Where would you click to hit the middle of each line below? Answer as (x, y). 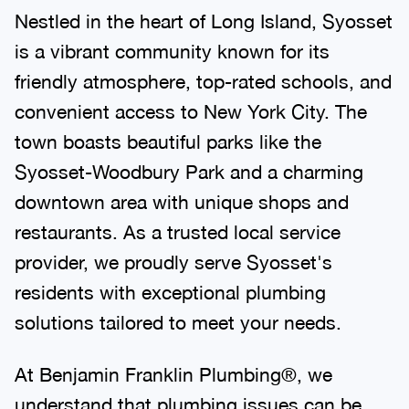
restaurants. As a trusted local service (178, 222)
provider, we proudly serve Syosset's (173, 252)
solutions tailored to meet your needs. (178, 313)
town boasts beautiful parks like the (168, 132)
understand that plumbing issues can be (188, 395)
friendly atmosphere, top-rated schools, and (203, 72)
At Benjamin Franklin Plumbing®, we (173, 365)
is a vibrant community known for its (172, 42)
